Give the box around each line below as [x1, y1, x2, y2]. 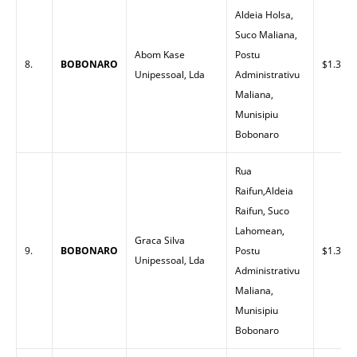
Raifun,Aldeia [235, 184, 293, 198]
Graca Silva [135, 233, 185, 247]
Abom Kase [135, 48, 185, 61]
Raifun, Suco [235, 204, 289, 218]
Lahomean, [235, 224, 284, 237]
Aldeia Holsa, [235, 8, 293, 22]
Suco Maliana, [235, 28, 297, 41]
